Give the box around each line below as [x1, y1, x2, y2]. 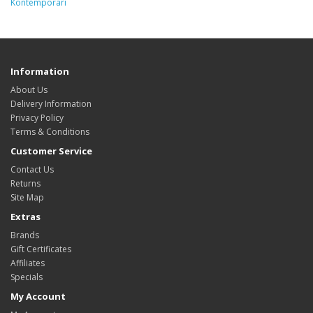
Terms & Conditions [10, 126, 89, 138]
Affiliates [10, 257, 45, 269]
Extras [10, 210, 41, 223]
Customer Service [10, 145, 92, 157]
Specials [10, 271, 43, 283]
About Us [10, 84, 48, 96]
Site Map [10, 191, 44, 203]
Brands [10, 229, 39, 241]
